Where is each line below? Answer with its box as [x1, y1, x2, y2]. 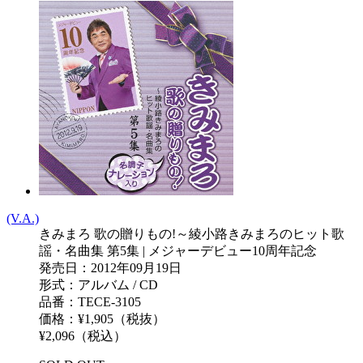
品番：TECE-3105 [39, 294, 141, 309]
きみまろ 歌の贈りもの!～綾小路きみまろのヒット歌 [39, 226, 344, 241]
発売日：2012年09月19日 [39, 260, 181, 275]
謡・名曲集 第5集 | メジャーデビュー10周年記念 [39, 243, 317, 258]
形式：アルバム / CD [39, 277, 158, 292]
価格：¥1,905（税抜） [39, 311, 165, 326]
